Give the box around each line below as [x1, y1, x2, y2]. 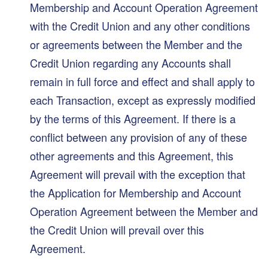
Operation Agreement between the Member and [30, 203, 258, 219]
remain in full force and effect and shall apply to [30, 73, 255, 89]
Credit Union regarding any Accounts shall [30, 54, 231, 71]
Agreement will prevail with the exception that [30, 166, 245, 182]
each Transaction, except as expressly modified [30, 92, 255, 108]
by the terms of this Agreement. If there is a [30, 110, 236, 126]
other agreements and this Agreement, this [30, 147, 233, 163]
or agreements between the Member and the [30, 36, 242, 52]
